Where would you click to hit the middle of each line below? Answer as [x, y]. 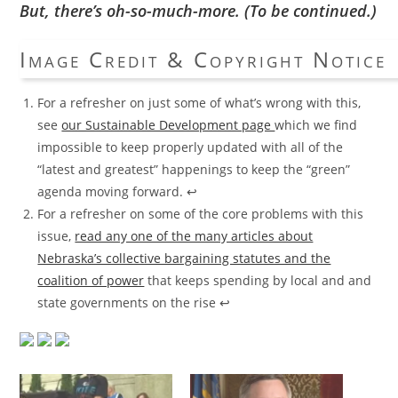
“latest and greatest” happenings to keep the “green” [194, 169]
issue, [56, 235]
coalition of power [91, 280]
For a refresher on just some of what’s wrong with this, [199, 102]
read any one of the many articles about [194, 235]
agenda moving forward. [112, 191]
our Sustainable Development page [168, 124]
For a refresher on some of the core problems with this [201, 213]
